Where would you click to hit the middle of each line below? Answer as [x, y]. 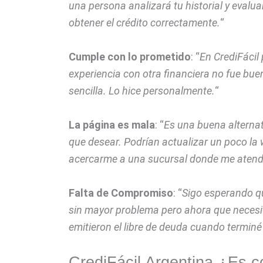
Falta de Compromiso [121, 193]
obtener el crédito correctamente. [144, 23]
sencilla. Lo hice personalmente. [142, 91]
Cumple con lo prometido [130, 57]
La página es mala [112, 124]
